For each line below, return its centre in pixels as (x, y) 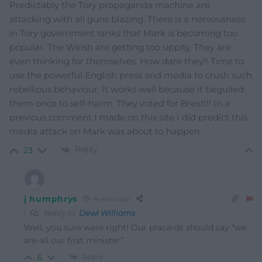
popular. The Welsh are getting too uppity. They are (120, 47)
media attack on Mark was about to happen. (106, 132)
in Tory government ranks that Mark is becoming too (123, 33)
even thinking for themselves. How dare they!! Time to (127, 61)
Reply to (61, 213)
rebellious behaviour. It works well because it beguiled (127, 89)
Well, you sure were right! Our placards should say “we (135, 227)
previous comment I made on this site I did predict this (128, 118)
